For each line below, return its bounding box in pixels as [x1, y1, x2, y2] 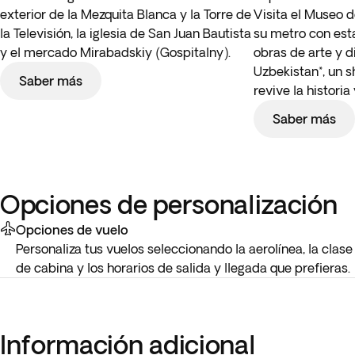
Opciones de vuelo [16, 223, 128, 237]
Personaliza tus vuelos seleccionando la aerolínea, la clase [16, 242, 353, 256]
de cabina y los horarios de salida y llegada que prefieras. [16, 261, 350, 275]
